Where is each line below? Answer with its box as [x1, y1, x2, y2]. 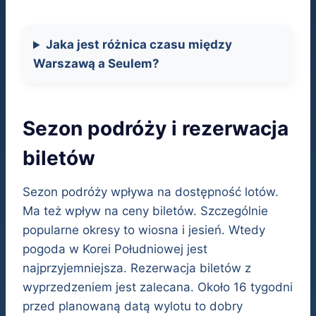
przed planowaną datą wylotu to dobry [23, 299, 243, 314]
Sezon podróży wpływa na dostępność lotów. [23, 185, 279, 200]
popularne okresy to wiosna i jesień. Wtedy [23, 223, 265, 238]
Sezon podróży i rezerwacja [23, 116, 288, 141]
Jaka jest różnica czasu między [46, 37, 233, 52]
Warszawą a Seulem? [33, 56, 159, 71]
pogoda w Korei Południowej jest [23, 242, 207, 257]
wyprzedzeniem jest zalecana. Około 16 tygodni [23, 280, 293, 295]
